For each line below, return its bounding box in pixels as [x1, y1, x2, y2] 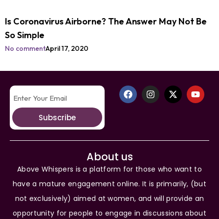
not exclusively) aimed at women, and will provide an [15, 194, 204, 203]
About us [86, 150, 133, 164]
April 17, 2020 [45, 44, 88, 53]
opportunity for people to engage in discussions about [13, 208, 206, 218]
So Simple [5, 29, 44, 41]
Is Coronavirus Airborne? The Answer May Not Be [5, 16, 207, 27]
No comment [5, 44, 45, 53]
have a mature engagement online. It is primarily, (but [12, 179, 207, 189]
